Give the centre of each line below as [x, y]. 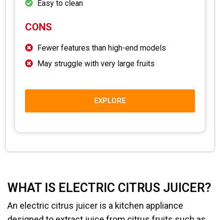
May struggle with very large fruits [96, 63]
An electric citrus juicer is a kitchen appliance [95, 205]
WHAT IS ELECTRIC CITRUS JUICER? [109, 188]
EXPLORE [110, 100]
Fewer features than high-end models [102, 48]
